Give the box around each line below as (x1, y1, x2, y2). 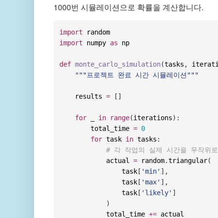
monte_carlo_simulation (75, 60, 161, 69)
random (137, 157, 165, 165)
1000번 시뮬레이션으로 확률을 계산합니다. (53, 1, 203, 13)
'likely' (141, 189, 173, 197)
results (59, 92, 107, 101)
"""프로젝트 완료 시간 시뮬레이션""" (75, 71, 199, 79)
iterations (133, 114, 173, 122)
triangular (168, 157, 208, 165)
